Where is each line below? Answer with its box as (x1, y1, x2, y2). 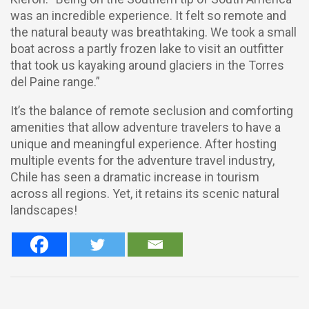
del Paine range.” (10, 74, 100, 89)
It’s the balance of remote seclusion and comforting (10, 103, 293, 118)
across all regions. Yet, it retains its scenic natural (10, 186, 279, 201)
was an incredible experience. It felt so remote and (10, 8, 286, 23)
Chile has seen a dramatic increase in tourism (10, 170, 259, 184)
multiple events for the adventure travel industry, (10, 153, 275, 168)
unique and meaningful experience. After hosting (10, 137, 277, 151)
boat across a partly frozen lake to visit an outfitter (10, 41, 283, 56)
